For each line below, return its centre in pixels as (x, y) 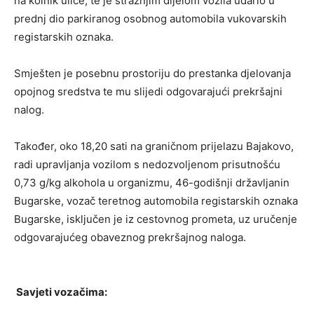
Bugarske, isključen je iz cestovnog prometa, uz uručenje (156, 219)
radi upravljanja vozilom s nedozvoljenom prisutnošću (147, 165)
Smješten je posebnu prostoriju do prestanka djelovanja (152, 74)
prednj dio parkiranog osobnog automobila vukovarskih (150, 19)
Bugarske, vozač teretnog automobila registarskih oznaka (156, 201)
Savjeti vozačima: (61, 292)
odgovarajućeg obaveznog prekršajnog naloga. (130, 238)
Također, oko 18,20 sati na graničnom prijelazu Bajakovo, (154, 146)
